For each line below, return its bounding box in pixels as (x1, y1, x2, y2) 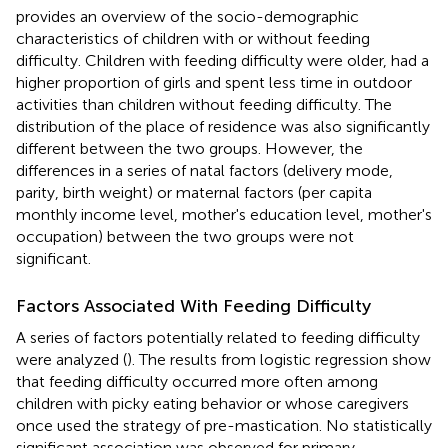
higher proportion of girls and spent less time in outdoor (16, 72, 412, 92)
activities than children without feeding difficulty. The (16, 94, 392, 114)
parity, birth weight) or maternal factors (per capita (16, 182, 372, 202)
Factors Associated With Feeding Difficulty (16, 294, 371, 317)
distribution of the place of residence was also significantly (16, 116, 430, 136)
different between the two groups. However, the (16, 138, 363, 158)
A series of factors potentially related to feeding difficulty (16, 327, 420, 347)
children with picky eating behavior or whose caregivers (16, 393, 409, 413)
